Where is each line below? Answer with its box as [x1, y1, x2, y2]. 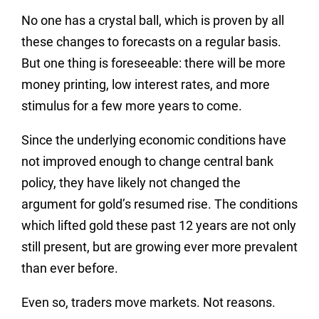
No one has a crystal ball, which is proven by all [21, 12, 284, 28]
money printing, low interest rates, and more [21, 76, 270, 92]
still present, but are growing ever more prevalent [21, 239, 298, 254]
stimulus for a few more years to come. [21, 98, 242, 113]
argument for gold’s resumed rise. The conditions [21, 196, 298, 211]
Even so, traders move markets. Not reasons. [21, 294, 276, 310]
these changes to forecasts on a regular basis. [21, 33, 281, 49]
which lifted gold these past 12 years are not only [21, 217, 296, 233]
